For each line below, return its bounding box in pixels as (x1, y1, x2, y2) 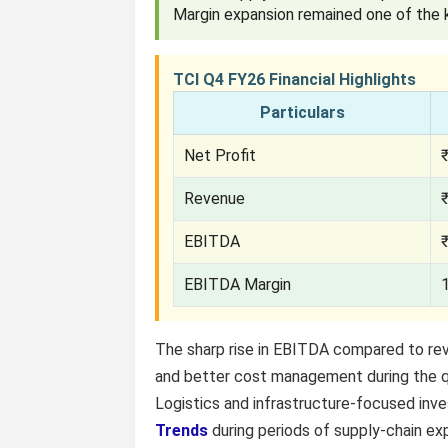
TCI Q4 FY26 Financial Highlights (173, 70, 417, 89)
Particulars (259, 103, 345, 122)
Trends (155, 421, 209, 440)
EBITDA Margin (184, 275, 292, 294)
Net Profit (184, 146, 257, 165)
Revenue (184, 189, 246, 208)
